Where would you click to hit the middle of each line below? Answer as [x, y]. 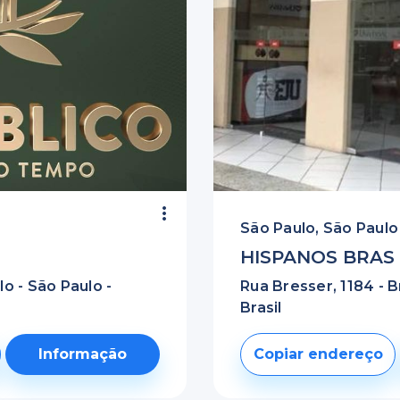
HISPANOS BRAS [317, 257]
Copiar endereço [318, 354]
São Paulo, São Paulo [319, 228]
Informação [83, 354]
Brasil [261, 308]
